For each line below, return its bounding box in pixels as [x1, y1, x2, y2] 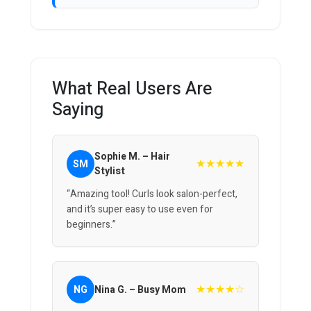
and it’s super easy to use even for [67, 202, 213, 217]
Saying [52, 97, 103, 124]
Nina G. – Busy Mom [94, 282, 186, 297]
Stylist [94, 164, 125, 179]
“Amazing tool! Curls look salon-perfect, [67, 187, 237, 202]
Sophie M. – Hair [94, 149, 170, 165]
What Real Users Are [52, 76, 212, 103]
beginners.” [67, 217, 116, 233]
